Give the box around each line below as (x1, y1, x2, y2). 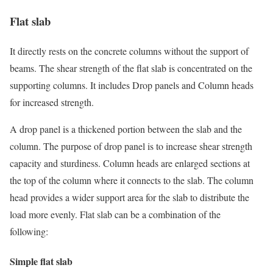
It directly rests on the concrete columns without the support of (10, 44, 249, 58)
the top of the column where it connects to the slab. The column (10, 174, 253, 187)
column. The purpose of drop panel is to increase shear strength (10, 140, 252, 153)
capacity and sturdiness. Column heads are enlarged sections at (10, 157, 250, 170)
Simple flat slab (10, 254, 76, 269)
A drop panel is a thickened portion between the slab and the (10, 122, 242, 136)
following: (10, 225, 51, 238)
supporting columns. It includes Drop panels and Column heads (10, 79, 253, 92)
